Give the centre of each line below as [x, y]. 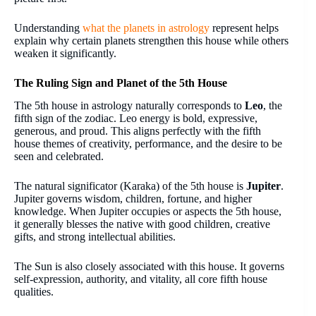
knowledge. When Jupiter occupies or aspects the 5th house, [148, 212]
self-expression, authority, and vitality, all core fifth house [141, 279]
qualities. [34, 292]
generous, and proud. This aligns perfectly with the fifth [138, 131]
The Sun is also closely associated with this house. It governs [149, 267]
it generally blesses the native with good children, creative [142, 224]
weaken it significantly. [65, 53]
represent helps [244, 28]
